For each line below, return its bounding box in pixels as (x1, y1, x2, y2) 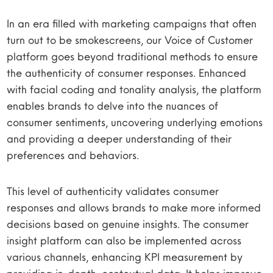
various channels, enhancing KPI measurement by (7, 250, 243, 264)
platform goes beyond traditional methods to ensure (7, 49, 258, 63)
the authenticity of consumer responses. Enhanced (7, 66, 247, 80)
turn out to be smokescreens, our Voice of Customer (7, 33, 253, 47)
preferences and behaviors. (7, 148, 140, 162)
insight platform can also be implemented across (7, 233, 242, 247)
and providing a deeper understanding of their (7, 132, 232, 146)
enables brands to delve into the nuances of (7, 99, 219, 113)
